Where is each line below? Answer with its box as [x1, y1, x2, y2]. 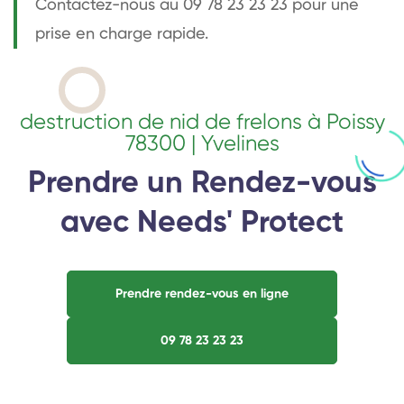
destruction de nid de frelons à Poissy [19, 111, 385, 133]
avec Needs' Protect [60, 207, 344, 239]
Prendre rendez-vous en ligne [115, 287, 289, 300]
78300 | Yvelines [124, 133, 280, 155]
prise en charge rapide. [35, 25, 208, 42]
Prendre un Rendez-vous [27, 168, 377, 199]
